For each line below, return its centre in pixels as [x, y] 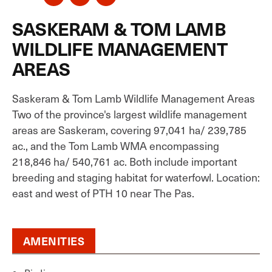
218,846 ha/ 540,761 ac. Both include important [125, 161]
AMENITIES [54, 241]
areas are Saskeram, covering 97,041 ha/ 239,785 [129, 130]
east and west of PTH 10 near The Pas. [103, 193]
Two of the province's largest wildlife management [130, 114]
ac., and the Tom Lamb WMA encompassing [116, 146]
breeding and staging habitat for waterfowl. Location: [136, 177]
